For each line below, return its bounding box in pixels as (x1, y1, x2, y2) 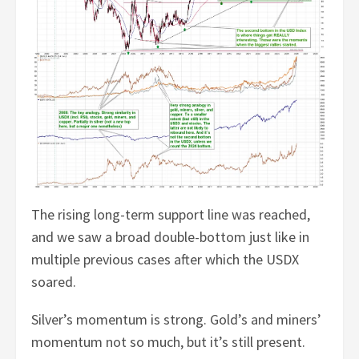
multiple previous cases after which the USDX (31, 249, 300, 268)
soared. (31, 272, 77, 291)
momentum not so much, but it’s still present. (31, 332, 306, 351)
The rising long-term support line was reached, (31, 204, 311, 224)
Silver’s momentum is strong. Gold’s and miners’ (31, 309, 322, 329)
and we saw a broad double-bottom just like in (31, 227, 310, 246)
